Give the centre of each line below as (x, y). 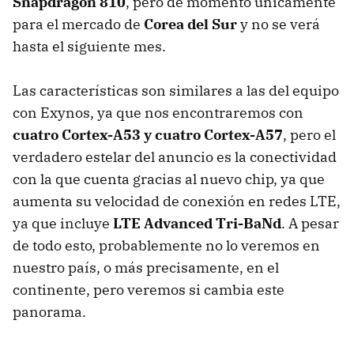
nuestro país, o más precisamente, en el (146, 268)
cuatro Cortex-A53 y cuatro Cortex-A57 (148, 135)
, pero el (309, 135)
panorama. (49, 312)
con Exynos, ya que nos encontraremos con (158, 113)
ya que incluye (63, 224)
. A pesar (310, 224)
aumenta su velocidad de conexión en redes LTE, (177, 201)
